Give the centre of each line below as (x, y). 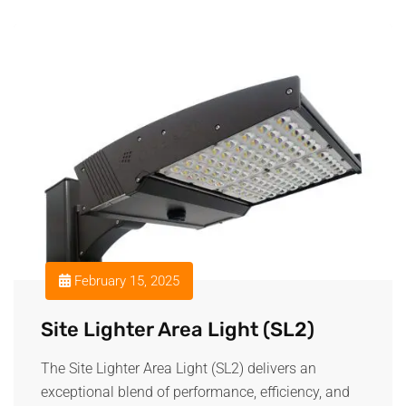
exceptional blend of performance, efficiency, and (195, 391)
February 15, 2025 (125, 280)
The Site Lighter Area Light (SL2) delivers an (179, 368)
